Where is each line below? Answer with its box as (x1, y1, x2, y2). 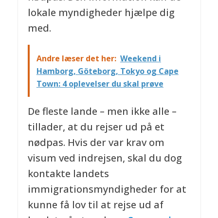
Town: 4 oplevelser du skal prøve (36, 78, 163, 89)
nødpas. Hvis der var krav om (27, 136, 164, 149)
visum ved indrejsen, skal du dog (27, 151, 182, 165)
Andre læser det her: (36, 53, 116, 64)
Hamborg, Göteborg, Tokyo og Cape (36, 65, 179, 76)
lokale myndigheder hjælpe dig (27, 6, 175, 19)
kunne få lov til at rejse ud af (27, 198, 163, 212)
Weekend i (120, 53, 161, 64)
